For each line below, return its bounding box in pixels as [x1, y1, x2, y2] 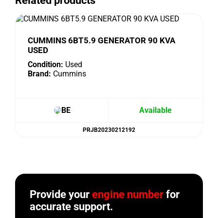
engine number [92, 188, 164, 200]
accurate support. [30, 200, 113, 213]
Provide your [30, 188, 92, 200]
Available [139, 106, 172, 115]
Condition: [28, 60, 64, 69]
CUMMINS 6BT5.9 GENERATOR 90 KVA [28, 36, 176, 45]
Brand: [28, 69, 52, 78]
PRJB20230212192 [83, 126, 135, 133]
